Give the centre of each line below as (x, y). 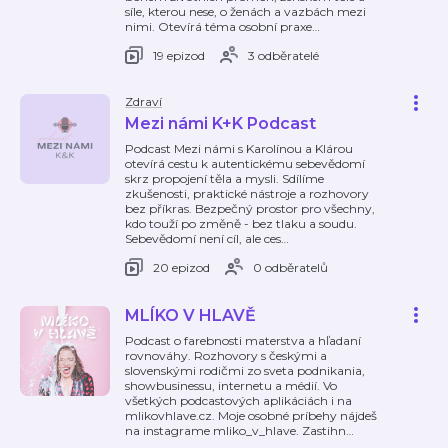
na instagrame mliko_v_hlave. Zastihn (235, 430)
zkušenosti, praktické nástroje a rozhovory (247, 193)
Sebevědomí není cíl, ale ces (203, 238)
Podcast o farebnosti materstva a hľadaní (243, 340)
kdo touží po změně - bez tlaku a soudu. (241, 223)
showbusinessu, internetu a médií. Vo (231, 385)
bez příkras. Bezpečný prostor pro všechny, (250, 208)
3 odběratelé (283, 55)
